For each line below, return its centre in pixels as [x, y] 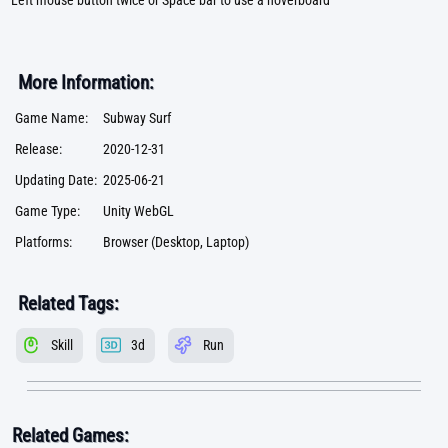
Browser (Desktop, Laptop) [176, 242]
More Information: [85, 82]
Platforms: [43, 242]
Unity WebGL [138, 211]
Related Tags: [68, 303]
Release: [38, 149]
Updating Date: [56, 180]
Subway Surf [137, 118]
